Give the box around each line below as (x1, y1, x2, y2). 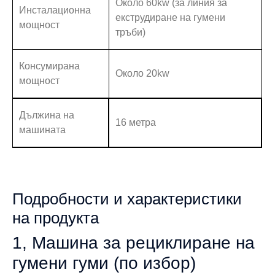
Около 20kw (115, 68, 169, 79)
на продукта (12, 208, 99, 227)
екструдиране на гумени (115, 12, 225, 23)
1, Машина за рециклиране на (12, 233, 255, 252)
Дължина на (19, 109, 74, 120)
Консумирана (19, 60, 80, 71)
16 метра (115, 117, 156, 128)
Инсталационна (19, 4, 91, 15)
